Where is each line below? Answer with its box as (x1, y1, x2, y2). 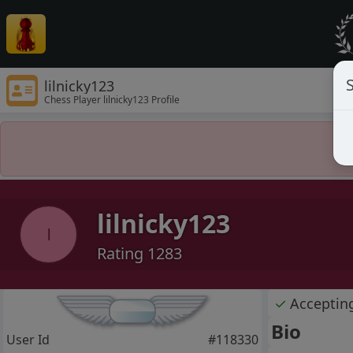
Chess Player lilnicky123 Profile (44, 92, 180, 106)
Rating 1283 (97, 242, 182, 264)
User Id (6, 331, 50, 349)
